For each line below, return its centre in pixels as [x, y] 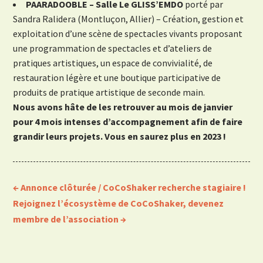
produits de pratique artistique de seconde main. [109, 92]
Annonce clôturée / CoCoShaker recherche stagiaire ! [134, 188]
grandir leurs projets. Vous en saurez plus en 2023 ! [120, 136]
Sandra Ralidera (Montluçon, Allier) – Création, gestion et [129, 19]
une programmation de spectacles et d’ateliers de [113, 48]
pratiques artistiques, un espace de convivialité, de [113, 63]
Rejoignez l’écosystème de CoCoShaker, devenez [119, 203]
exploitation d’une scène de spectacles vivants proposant [128, 34]
